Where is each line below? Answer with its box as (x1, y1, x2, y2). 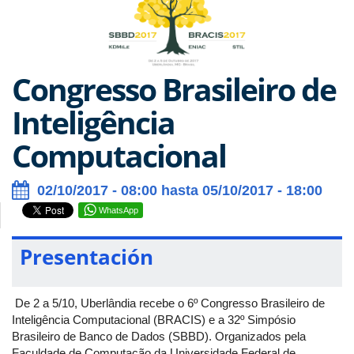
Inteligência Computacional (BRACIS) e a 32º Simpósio (12, 312, 296, 326)
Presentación (20, 242, 153, 271)
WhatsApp (99, 205, 138, 215)
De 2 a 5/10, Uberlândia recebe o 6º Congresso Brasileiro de (12, 296, 325, 310)
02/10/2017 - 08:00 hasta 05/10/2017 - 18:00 (37, 182, 322, 198)
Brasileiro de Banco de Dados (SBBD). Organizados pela (12, 329, 306, 343)
